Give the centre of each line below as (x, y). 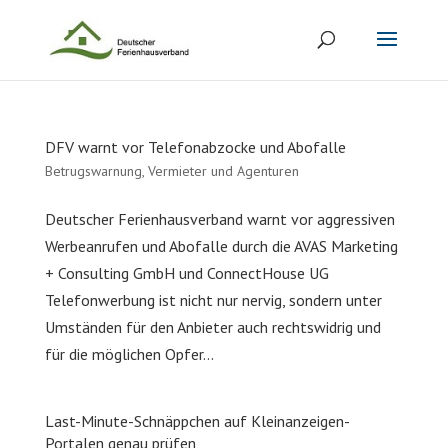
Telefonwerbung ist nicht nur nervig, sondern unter (213, 300)
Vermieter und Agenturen (223, 171)
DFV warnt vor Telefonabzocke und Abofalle (195, 147)
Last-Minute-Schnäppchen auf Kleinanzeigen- (197, 421)
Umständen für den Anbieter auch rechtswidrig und (212, 327)
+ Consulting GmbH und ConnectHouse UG (186, 273)
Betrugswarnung (93, 171)
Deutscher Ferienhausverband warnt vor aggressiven (219, 219)
